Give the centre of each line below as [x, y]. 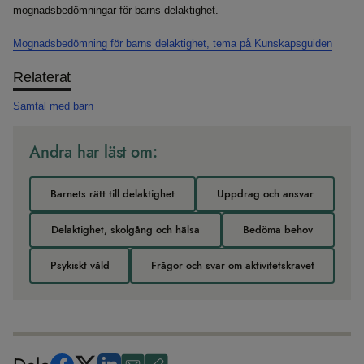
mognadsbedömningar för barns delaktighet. [116, 11]
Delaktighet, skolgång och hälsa [125, 230]
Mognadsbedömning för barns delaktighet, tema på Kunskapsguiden [173, 44]
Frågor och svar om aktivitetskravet [232, 265]
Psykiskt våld [80, 265]
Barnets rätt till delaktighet [113, 194]
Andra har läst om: [93, 152]
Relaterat [42, 77]
